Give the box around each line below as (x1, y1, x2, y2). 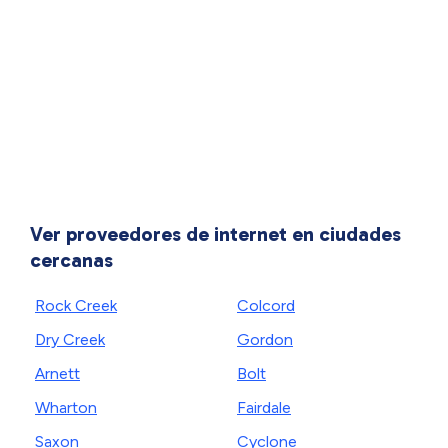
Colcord (237, 296, 295, 315)
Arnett (35, 364, 80, 383)
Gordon (237, 330, 293, 349)
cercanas (30, 248, 113, 272)
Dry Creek (35, 330, 105, 349)
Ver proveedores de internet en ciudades (30, 222, 401, 246)
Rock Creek (35, 296, 117, 315)
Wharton (35, 398, 97, 417)
